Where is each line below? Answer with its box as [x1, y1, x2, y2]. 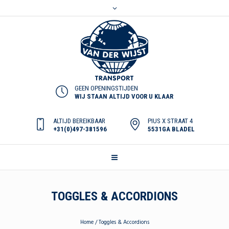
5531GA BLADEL [148, 125, 195, 133]
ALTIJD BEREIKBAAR [53, 117, 105, 125]
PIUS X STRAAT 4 [148, 117, 193, 125]
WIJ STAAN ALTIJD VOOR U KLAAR [75, 93, 173, 100]
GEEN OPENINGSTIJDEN [75, 84, 138, 92]
